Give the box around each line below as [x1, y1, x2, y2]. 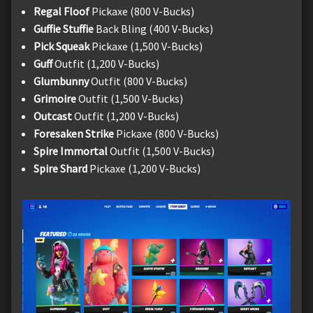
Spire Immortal [34, 143, 110, 158]
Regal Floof [34, 3, 92, 18]
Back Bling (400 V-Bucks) [96, 21, 213, 36]
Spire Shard [34, 161, 89, 175]
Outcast [34, 108, 74, 123]
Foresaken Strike [34, 126, 114, 140]
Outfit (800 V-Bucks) [91, 73, 187, 88]
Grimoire [34, 91, 78, 105]
